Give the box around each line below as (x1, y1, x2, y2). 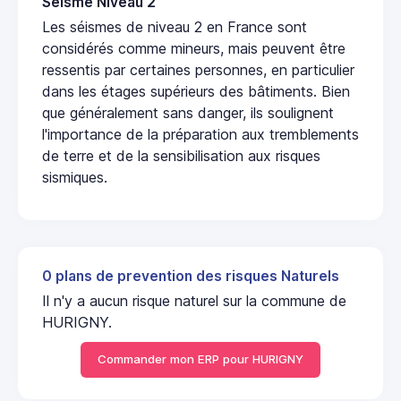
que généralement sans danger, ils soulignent (42, 103, 334, 122)
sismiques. (42, 167, 107, 186)
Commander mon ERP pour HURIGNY (98, 352, 303, 367)
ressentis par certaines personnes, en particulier (42, 60, 354, 79)
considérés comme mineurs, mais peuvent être (42, 38, 346, 57)
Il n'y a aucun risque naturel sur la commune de (42, 291, 346, 310)
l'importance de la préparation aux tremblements (42, 124, 359, 143)
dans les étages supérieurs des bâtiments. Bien (42, 81, 350, 100)
